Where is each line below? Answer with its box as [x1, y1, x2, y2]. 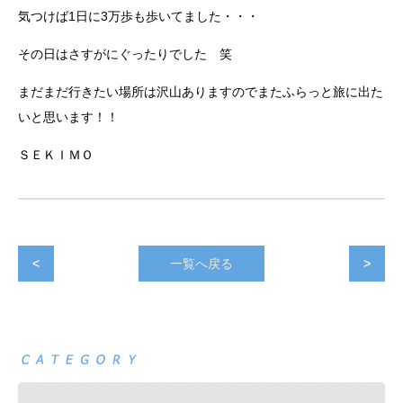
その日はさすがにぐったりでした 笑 [18, 46, 232, 61]
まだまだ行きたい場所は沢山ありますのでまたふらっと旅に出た [18, 84, 383, 99]
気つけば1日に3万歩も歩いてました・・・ [18, 8, 259, 23]
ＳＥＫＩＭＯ [18, 147, 94, 162]
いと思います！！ [18, 109, 119, 124]
